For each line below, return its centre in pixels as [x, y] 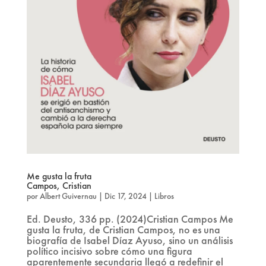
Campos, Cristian [59, 186]
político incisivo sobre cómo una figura [109, 251]
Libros [164, 196]
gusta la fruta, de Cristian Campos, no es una [123, 230]
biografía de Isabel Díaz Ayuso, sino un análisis [129, 240]
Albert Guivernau [68, 196]
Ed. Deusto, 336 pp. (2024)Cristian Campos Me [130, 219]
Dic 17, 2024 [125, 196]
